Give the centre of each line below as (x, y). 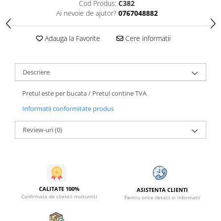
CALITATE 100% (59, 188)
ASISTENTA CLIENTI (162, 189)
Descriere (36, 72)
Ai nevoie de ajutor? (86, 13)
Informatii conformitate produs (68, 109)
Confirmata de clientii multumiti (59, 196)
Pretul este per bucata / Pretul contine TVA (85, 93)
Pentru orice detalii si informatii (162, 197)
